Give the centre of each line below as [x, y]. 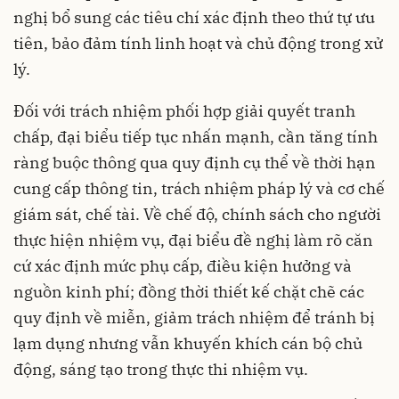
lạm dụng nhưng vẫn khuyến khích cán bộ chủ [188, 343]
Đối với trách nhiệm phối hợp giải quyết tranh [184, 110]
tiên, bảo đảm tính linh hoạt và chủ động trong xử [198, 43]
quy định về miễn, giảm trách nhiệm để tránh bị [194, 317]
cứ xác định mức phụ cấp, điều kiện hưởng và [183, 265]
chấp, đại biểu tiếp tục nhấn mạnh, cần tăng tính [195, 136]
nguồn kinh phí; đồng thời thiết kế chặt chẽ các [189, 291]
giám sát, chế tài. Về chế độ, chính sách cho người [197, 214]
